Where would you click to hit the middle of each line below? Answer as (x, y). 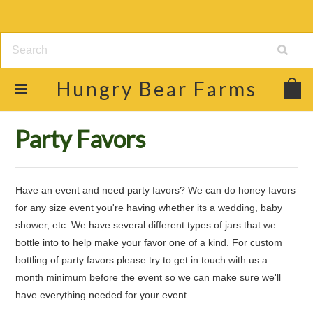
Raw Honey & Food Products (152, 106)
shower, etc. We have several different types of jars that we (146, 225)
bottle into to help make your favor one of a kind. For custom (149, 242)
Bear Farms (195, 89)
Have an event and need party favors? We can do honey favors (156, 190)
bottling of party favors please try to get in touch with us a (142, 260)
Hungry (95, 89)
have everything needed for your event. (104, 295)
